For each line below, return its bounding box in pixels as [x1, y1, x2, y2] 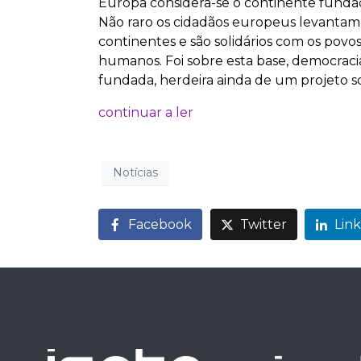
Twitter [239, 216, 287, 232]
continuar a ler [98, 105, 193, 121]
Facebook [128, 216, 192, 232]
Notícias [113, 165, 158, 180]
